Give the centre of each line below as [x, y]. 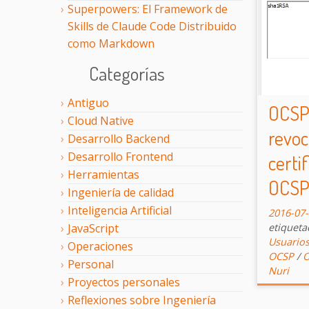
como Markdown [111, 43]
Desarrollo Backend [119, 139]
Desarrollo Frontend [120, 157]
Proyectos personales [124, 282]
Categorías [127, 73]
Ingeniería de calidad [121, 193]
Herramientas [103, 175]
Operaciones [100, 247]
